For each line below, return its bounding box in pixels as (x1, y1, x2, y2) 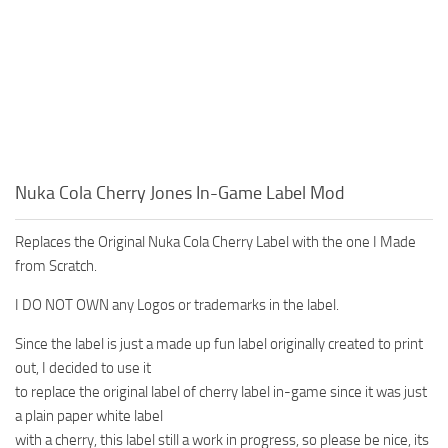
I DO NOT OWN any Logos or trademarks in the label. (15, 295, 339, 314)
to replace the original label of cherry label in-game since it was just (15, 382, 427, 401)
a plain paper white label (15, 406, 163, 425)
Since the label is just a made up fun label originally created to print (15, 334, 423, 353)
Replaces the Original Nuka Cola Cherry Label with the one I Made (15, 232, 416, 251)
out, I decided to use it (15, 358, 151, 377)
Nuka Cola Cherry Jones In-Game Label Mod (15, 181, 345, 204)
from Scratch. (15, 256, 97, 275)
